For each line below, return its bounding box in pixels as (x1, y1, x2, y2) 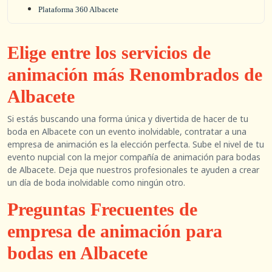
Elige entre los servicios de (7, 42, 211, 63)
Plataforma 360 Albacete (38, 5, 118, 14)
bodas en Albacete (7, 243, 148, 263)
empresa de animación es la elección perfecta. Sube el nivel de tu (7, 138, 264, 150)
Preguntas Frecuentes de (7, 199, 197, 219)
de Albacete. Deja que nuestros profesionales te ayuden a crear (7, 164, 259, 175)
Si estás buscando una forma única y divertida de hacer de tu (7, 113, 248, 124)
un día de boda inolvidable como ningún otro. (7, 177, 185, 188)
